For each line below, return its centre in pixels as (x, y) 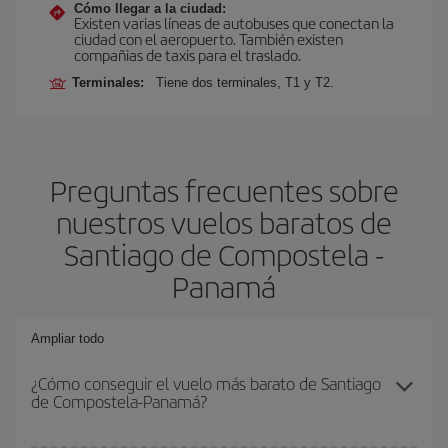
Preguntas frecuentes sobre (224, 190)
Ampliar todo (67, 338)
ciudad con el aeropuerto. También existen (208, 38)
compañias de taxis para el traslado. (187, 54)
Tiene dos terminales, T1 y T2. (245, 82)
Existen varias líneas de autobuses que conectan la (234, 22)
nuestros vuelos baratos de (224, 222)
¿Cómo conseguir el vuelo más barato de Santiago (206, 383)
